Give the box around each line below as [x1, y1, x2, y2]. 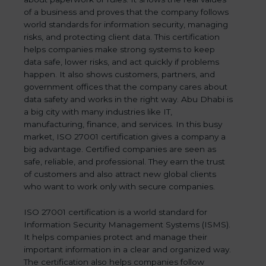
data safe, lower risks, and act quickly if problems [24, 57, 219, 67]
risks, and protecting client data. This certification [24, 32, 220, 42]
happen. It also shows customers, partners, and [24, 69, 215, 80]
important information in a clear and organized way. [24, 245, 231, 255]
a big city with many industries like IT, [24, 107, 172, 117]
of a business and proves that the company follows [24, 7, 229, 17]
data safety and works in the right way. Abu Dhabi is [24, 94, 233, 104]
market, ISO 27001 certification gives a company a [24, 132, 226, 142]
